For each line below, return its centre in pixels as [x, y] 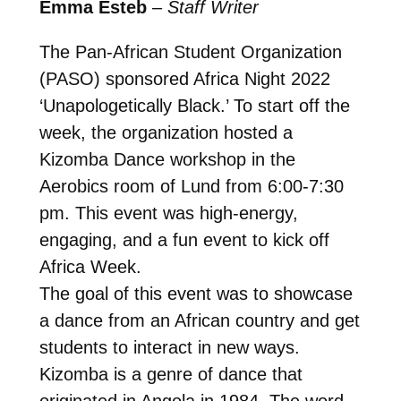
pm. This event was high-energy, [168, 213]
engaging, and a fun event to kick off [184, 239]
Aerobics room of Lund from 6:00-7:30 [191, 186]
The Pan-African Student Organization [190, 51]
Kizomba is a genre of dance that [171, 374]
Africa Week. [90, 266]
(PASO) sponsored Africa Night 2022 [184, 78]
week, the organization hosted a [166, 132]
